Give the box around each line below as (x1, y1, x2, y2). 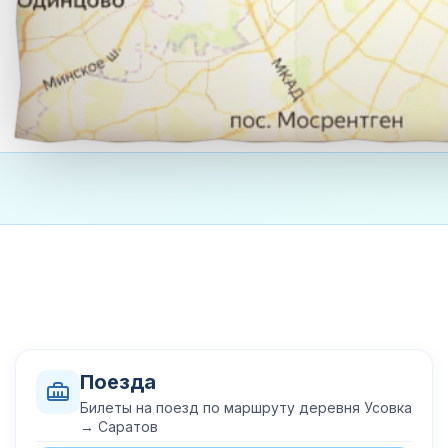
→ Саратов (80, 418, 158, 435)
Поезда (80, 370, 156, 394)
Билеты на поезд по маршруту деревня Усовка (80, 399, 412, 416)
